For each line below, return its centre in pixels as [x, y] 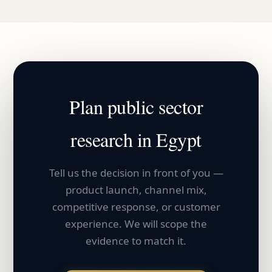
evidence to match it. [136, 241]
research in [114, 140]
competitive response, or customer [136, 207]
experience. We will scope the [136, 224]
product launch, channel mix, [136, 190]
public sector [155, 107]
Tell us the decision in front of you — [136, 173]
